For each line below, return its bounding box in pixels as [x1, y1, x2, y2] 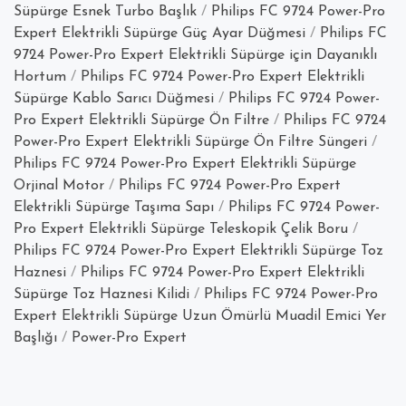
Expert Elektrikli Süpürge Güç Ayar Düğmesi [14, 26, 305, 42]
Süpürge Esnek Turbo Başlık [14, 5, 197, 20]
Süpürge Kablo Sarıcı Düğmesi [14, 92, 214, 107]
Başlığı [14, 331, 57, 346]
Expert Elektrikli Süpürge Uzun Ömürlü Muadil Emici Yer [14, 309, 386, 324]
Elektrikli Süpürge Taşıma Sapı [14, 200, 214, 216]
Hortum [14, 70, 66, 85]
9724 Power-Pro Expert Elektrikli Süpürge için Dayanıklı [14, 48, 377, 63]
